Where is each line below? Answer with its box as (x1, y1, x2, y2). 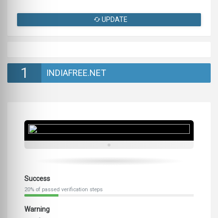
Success (24, 175, 50, 183)
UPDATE (100, 16, 127, 24)
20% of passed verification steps (24, 186, 103, 193)
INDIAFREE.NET (46, 68, 106, 78)
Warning (24, 205, 50, 214)
